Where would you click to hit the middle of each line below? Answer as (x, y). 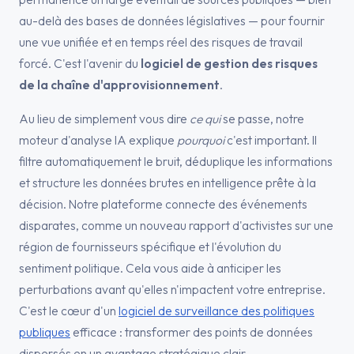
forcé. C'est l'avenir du (80, 63)
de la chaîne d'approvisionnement (119, 85)
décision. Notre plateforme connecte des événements (163, 204)
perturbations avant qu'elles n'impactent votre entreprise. (172, 289)
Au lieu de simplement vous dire (104, 119)
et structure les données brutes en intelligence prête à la (168, 183)
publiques (45, 332)
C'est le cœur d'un (69, 311)
